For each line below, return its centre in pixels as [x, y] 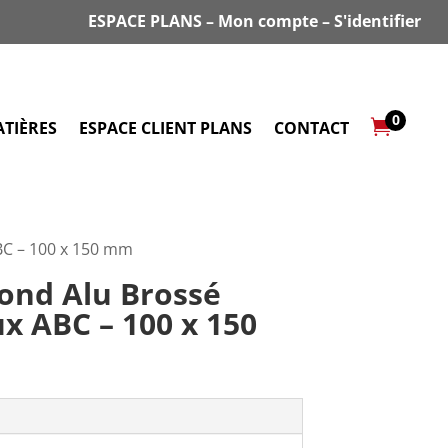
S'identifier [378, 21]
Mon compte [268, 21]
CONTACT [312, 128]
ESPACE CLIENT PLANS [166, 128]
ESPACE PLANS [145, 21]
